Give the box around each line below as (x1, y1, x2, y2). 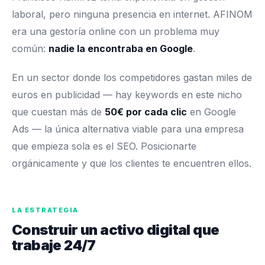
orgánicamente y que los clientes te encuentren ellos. (12, 157, 251, 170)
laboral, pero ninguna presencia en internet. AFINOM (12, 8, 253, 21)
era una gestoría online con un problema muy (12, 25, 219, 38)
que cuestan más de (12, 106, 105, 118)
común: (12, 43, 49, 55)
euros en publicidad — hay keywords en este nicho (12, 89, 242, 101)
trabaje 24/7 (12, 237, 96, 254)
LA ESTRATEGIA (12, 206, 79, 215)
